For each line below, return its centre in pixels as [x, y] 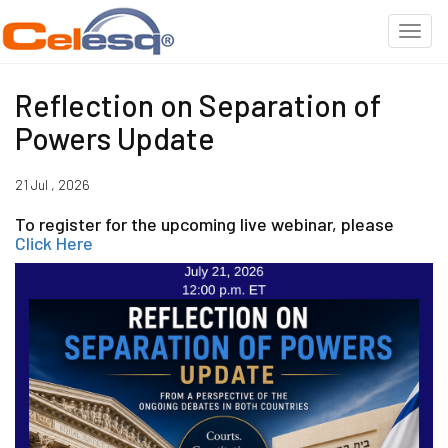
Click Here [54, 243]
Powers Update [115, 138]
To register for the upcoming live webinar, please [204, 224]
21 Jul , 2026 [52, 184]
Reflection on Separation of [198, 105]
